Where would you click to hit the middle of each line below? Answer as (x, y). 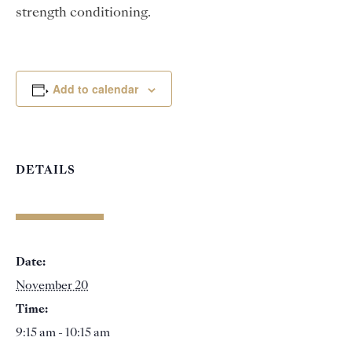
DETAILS (46, 170)
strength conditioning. (83, 13)
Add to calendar (95, 89)
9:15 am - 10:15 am (63, 333)
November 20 (52, 286)
